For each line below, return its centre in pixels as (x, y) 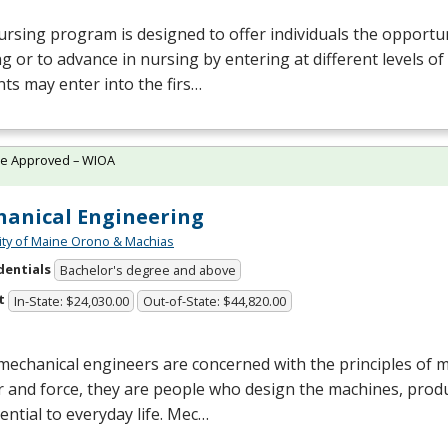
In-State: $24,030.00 (71, 301)
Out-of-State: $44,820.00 (215, 301)
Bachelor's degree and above (147, 270)
